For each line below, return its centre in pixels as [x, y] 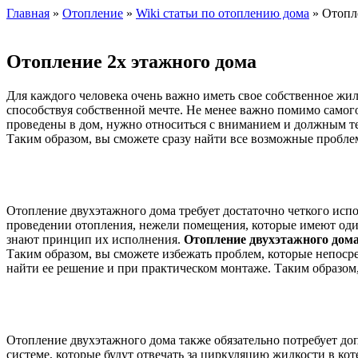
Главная [28, 13]
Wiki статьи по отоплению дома [223, 13]
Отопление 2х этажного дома [131, 61]
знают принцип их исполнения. [95, 239]
